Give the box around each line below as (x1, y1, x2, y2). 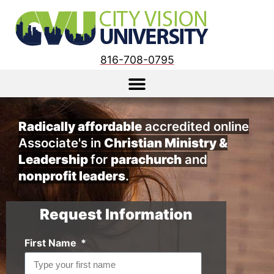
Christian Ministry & (104, 135, 228, 150)
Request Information (40, 206, 193, 223)
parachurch (111, 152, 182, 167)
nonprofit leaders (18, 168, 125, 183)
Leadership (18, 152, 91, 167)
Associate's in (18, 135, 104, 150)
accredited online (142, 119, 249, 134)
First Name (24, 237, 79, 249)
